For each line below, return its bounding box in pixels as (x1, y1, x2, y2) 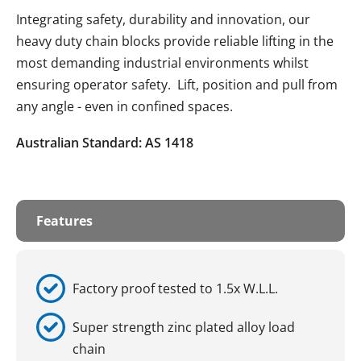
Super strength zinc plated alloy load (73, 317, 295, 336)
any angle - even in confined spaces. (16, 98, 233, 115)
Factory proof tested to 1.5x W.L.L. (73, 279, 278, 297)
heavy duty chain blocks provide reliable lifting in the (16, 32, 334, 50)
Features (36, 212, 93, 230)
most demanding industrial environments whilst (16, 54, 309, 72)
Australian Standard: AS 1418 (16, 134, 193, 151)
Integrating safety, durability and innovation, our (16, 10, 310, 28)
